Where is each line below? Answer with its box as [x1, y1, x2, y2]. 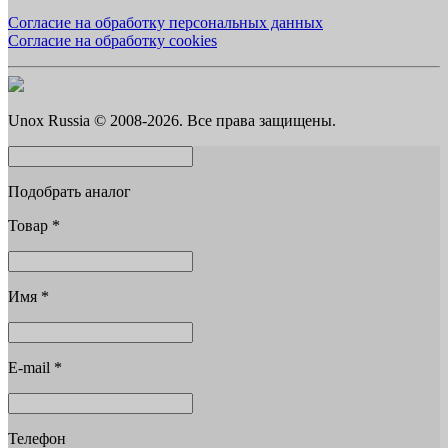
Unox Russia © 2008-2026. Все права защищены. [8, 111, 336, 129]
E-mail [8, 358, 54, 376]
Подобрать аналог [8, 182, 131, 200]
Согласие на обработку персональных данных [8, 13, 323, 31]
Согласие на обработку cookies [8, 31, 217, 49]
